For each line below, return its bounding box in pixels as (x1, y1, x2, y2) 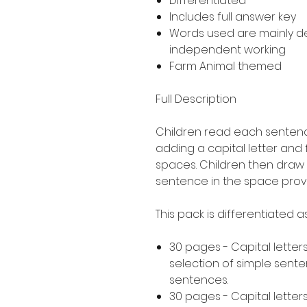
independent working (169, 41, 286, 58)
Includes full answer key (169, 8, 296, 25)
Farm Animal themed (169, 58, 282, 74)
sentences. (169, 271, 231, 288)
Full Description (156, 90, 236, 107)
